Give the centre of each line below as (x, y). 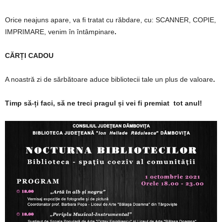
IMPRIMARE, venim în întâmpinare (60, 31)
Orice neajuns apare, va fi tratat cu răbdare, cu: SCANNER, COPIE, (111, 20)
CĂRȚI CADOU (29, 55)
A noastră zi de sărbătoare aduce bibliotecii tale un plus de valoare (109, 79)
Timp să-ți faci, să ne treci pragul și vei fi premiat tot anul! (104, 103)
